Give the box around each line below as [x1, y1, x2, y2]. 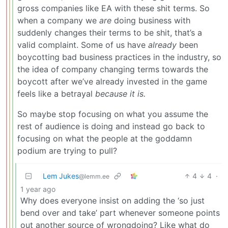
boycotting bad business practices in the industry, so [17, 51, 221, 62]
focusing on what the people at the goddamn [17, 133, 192, 144]
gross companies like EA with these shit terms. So [17, 3, 210, 13]
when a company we [17, 15, 99, 25]
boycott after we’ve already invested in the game [17, 76, 207, 87]
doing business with [111, 15, 190, 25]
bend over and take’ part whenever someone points [20, 207, 220, 218]
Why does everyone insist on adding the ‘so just [20, 195, 205, 206]
